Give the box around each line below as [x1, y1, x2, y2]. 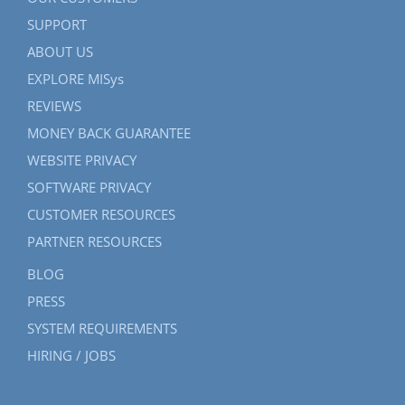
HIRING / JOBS [27, 346, 116, 365]
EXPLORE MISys [27, 70, 124, 89]
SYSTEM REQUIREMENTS [27, 319, 177, 338]
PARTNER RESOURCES [27, 232, 162, 251]
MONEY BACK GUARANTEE [27, 124, 191, 143]
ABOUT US [27, 42, 93, 61]
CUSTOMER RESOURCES [27, 205, 175, 224]
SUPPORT [27, 15, 87, 34]
